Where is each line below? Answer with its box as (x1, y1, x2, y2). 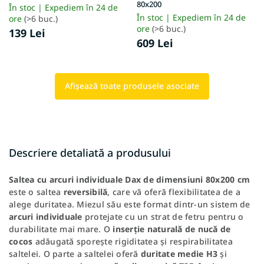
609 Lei (137, 35, 173, 50)
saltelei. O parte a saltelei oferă (9, 247, 141, 259)
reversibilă (63, 186, 108, 197)
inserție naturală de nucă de (113, 223, 231, 235)
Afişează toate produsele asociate (65, 80, 199, 91)
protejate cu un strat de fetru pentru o (82, 210, 244, 222)
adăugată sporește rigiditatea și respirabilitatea (32, 235, 233, 247)
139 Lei (9, 25, 45, 40)
